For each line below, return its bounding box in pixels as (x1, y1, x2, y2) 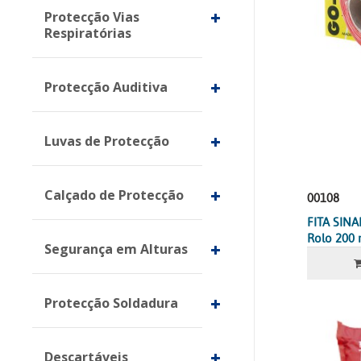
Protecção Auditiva (44, 78, 168, 96)
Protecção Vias (44, 8, 139, 26)
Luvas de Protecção (44, 132, 169, 150)
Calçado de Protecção (44, 186, 184, 204)
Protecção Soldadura (44, 294, 178, 312)
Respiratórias (44, 24, 131, 42)
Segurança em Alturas (44, 240, 188, 258)
